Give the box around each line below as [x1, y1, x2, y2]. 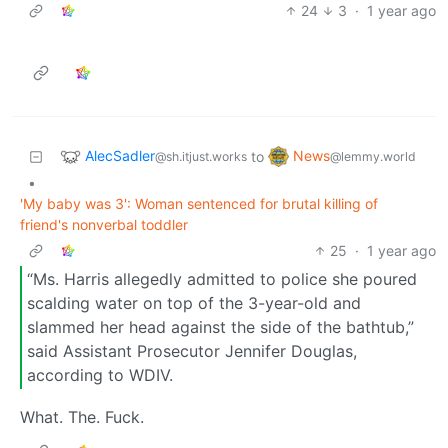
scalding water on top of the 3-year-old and [27, 293, 361, 314]
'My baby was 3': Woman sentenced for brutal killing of [20, 194, 378, 212]
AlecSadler [85, 146, 155, 164]
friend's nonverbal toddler [20, 215, 188, 233]
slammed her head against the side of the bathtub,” [27, 317, 414, 338]
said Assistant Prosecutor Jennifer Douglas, [27, 341, 357, 362]
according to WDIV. [27, 365, 173, 386]
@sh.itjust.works [155, 148, 247, 164]
